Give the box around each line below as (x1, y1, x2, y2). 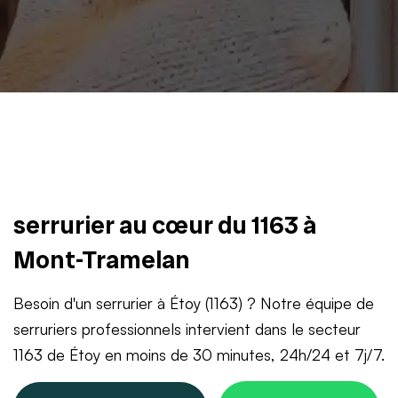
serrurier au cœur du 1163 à (13, 209, 316, 242)
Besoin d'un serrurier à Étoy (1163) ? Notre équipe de (13, 293, 374, 313)
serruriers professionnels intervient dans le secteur (13, 319, 361, 338)
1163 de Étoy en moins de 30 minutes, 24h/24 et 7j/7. (13, 345, 385, 364)
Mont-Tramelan (13, 243, 190, 276)
